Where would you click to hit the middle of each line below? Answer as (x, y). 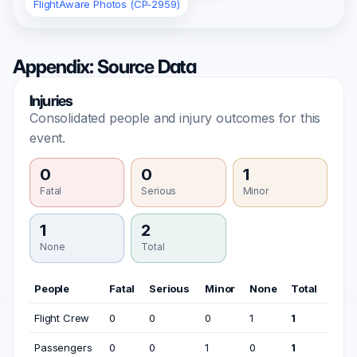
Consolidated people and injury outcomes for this (175, 118)
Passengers (63, 347)
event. (48, 138)
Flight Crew (62, 318)
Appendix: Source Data (105, 67)
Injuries (51, 101)
